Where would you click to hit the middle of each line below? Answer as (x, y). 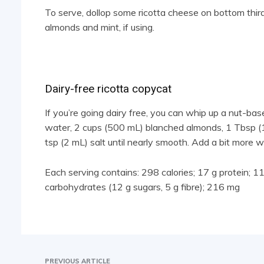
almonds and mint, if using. (100, 27)
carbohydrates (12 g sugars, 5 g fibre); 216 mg (142, 187)
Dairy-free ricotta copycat (108, 89)
